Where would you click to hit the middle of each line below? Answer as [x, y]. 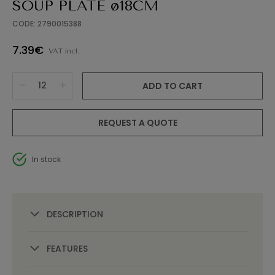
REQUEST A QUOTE [137, 122]
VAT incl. [64, 51]
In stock [46, 160]
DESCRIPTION [75, 215]
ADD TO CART [172, 86]
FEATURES [67, 249]
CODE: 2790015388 [47, 23]
